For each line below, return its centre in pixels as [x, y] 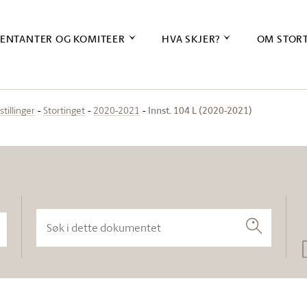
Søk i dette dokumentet [92, 203]
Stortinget [64, 110]
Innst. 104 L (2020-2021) [200, 110]
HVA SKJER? [191, 39]
